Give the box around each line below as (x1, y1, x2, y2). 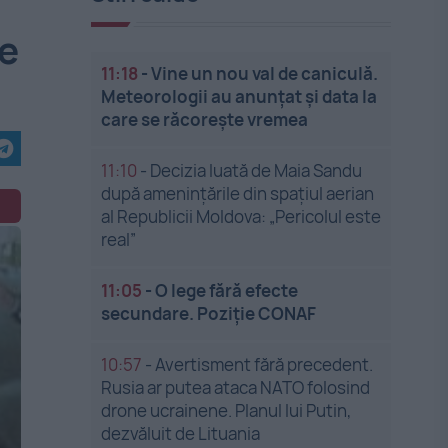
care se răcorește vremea (101, 108, 309, 131)
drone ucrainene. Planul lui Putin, (101, 399, 353, 422)
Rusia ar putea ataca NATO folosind (101, 376, 371, 399)
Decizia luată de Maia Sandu (150, 159, 363, 182)
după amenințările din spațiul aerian (101, 182, 375, 205)
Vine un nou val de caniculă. (151, 62, 379, 85)
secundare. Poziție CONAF (101, 302, 317, 325)
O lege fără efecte (155, 279, 299, 302)
